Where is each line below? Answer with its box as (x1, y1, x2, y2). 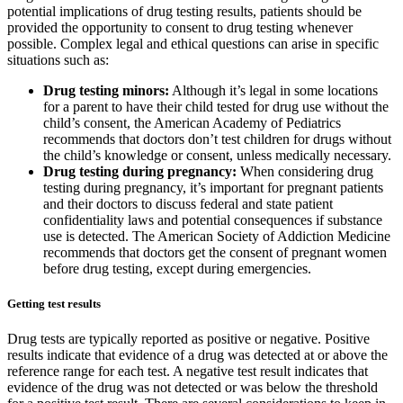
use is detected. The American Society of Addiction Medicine (43, 228, 390, 244)
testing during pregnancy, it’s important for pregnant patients (43, 179, 383, 195)
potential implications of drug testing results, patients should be (7, 3, 362, 19)
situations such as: (7, 51, 109, 67)
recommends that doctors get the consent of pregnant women (43, 244, 387, 260)
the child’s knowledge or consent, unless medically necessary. (43, 147, 391, 163)
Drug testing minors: (43, 82, 169, 98)
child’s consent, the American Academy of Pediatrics (43, 114, 341, 130)
